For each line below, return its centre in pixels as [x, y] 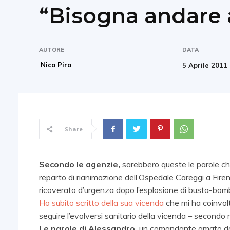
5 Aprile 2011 [205, 65]
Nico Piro [56, 64]
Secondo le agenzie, [81, 165]
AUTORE [52, 50]
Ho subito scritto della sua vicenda [101, 203]
